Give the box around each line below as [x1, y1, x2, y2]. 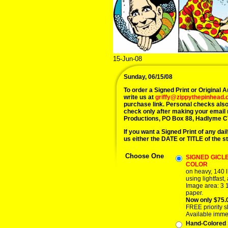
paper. [186, 189, 203, 196]
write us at [124, 94, 155, 101]
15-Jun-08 [113, 55, 142, 63]
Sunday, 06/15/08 [124, 73, 173, 80]
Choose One [125, 152, 164, 160]
